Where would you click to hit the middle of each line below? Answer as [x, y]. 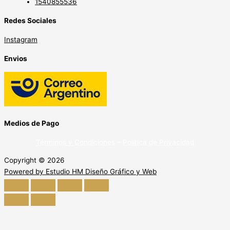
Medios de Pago [32, 123]
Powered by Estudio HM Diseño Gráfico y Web [80, 172]
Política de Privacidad [158, 142]
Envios [16, 59]
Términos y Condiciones [75, 142]
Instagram [21, 39]
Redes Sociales [30, 20]
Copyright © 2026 [34, 160]
